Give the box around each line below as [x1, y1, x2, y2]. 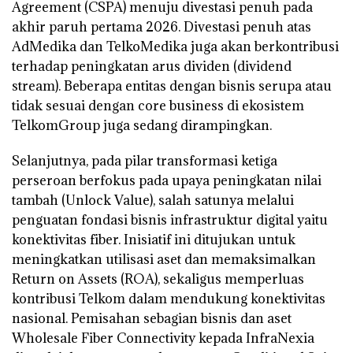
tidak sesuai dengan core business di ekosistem [12, 97, 304, 115]
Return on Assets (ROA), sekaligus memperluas [12, 270, 304, 288]
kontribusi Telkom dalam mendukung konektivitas [12, 290, 325, 308]
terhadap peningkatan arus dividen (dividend [12, 58, 292, 76]
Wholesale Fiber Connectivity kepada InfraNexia [12, 329, 314, 347]
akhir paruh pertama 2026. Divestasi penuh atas [12, 18, 311, 36]
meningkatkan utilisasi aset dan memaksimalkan [12, 251, 316, 269]
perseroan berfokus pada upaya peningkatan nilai [12, 172, 321, 190]
